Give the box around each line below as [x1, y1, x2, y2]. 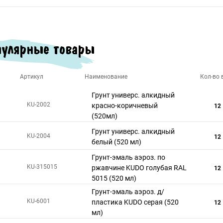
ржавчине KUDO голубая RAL [92, 164, 187, 172]
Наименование [85, 73, 127, 80]
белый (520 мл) [92, 138, 141, 146]
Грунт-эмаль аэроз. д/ [92, 188, 164, 196]
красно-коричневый [92, 102, 158, 110]
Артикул [20, 73, 43, 80]
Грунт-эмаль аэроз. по [92, 153, 165, 161]
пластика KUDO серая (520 [92, 198, 179, 206]
